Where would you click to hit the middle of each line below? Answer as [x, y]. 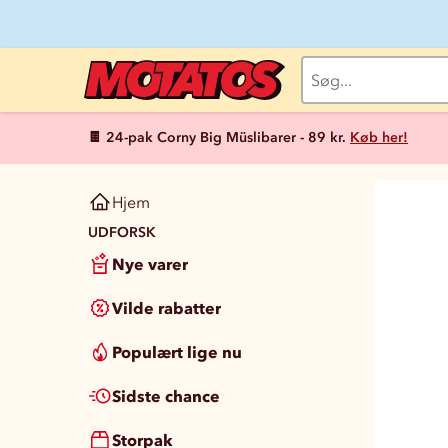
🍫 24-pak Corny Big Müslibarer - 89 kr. [217, 137]
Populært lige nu [177, 352]
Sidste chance [166, 396]
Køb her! [379, 137]
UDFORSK [122, 232]
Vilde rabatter [166, 308]
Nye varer [150, 264]
